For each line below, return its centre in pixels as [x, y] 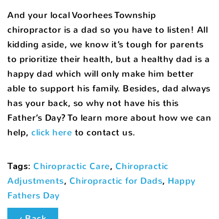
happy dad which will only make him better [101, 74]
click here [52, 132]
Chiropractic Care [72, 166]
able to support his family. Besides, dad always [109, 88]
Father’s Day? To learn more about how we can [109, 118]
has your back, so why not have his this [93, 103]
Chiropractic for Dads [116, 181]
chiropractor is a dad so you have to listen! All [108, 30]
